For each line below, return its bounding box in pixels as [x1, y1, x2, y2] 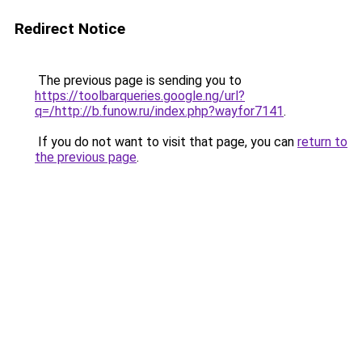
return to [297, 134, 347, 149]
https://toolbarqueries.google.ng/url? [35, 88, 245, 103]
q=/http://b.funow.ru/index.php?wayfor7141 [35, 103, 284, 119]
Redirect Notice [15, 19, 125, 38]
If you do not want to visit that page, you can [35, 134, 297, 149]
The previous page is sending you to [35, 73, 242, 88]
